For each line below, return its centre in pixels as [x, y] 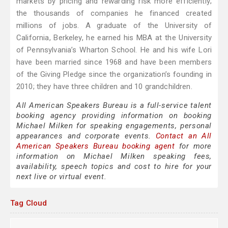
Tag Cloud [29, 203]
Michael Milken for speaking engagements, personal [114, 126]
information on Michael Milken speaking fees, [114, 156]
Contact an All [183, 136]
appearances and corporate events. [86, 136]
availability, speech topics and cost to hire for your [114, 167]
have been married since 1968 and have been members [114, 62]
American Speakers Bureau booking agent [96, 146]
